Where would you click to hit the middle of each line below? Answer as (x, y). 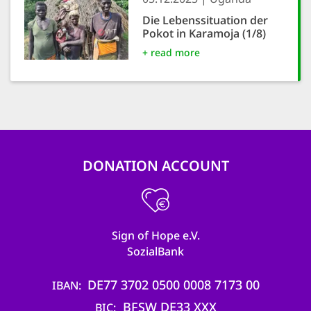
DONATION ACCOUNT (155, 166)
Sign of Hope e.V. (155, 235)
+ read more (171, 52)
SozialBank (155, 251)
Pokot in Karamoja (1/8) (204, 33)
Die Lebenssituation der (205, 20)
